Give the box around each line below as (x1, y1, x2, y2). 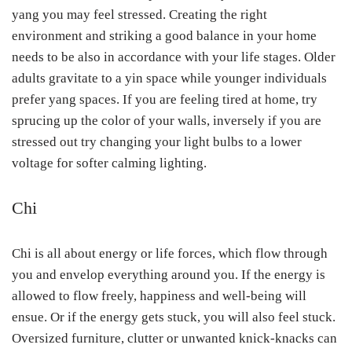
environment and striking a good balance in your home (12, 28, 317, 44)
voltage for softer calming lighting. (12, 156, 207, 171)
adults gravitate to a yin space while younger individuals (12, 71, 327, 86)
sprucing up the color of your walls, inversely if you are (12, 113, 321, 129)
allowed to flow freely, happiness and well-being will (12, 288, 306, 304)
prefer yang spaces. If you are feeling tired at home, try (12, 92, 317, 108)
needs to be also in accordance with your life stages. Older (12, 49, 335, 65)
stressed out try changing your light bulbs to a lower (12, 134, 302, 150)
